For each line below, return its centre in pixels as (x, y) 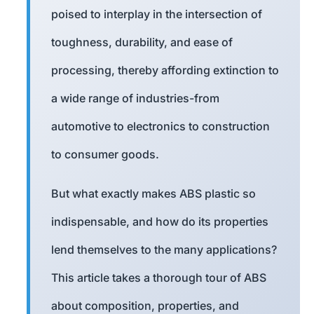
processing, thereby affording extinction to (165, 70)
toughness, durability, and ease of (142, 42)
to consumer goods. (105, 155)
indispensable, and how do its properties (160, 222)
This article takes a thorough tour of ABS (159, 278)
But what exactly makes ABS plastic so (153, 194)
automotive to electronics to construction (161, 127)
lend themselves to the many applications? (164, 250)
